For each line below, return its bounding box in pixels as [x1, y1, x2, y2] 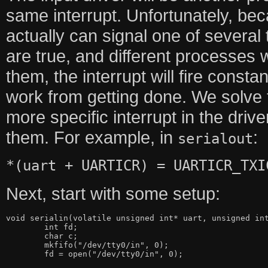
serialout [177, 130, 253, 147]
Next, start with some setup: [5, 183, 220, 203]
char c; [5, 231, 44, 240]
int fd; [5, 222, 44, 232]
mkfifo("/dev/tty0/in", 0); [5, 240, 44, 249]
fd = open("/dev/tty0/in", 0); [5, 249, 44, 258]
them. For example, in [5, 127, 178, 147]
